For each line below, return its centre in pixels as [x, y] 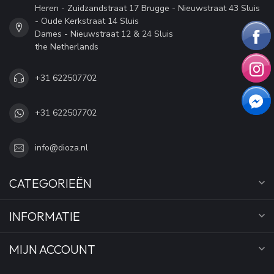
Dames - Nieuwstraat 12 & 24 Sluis [104, 34]
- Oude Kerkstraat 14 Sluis [87, 21]
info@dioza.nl [61, 148]
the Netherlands [67, 46]
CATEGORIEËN [50, 183]
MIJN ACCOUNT [52, 249]
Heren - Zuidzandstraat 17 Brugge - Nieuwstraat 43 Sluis [147, 8]
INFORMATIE [45, 216]
